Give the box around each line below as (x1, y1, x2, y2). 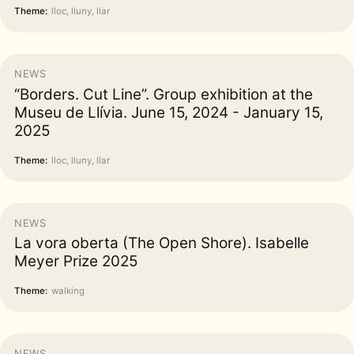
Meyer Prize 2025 (14, 251, 137, 270)
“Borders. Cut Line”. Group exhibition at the (14, 85, 313, 104)
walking (51, 284, 85, 296)
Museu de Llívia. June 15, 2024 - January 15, (14, 103, 323, 122)
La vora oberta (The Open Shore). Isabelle (14, 233, 309, 252)
